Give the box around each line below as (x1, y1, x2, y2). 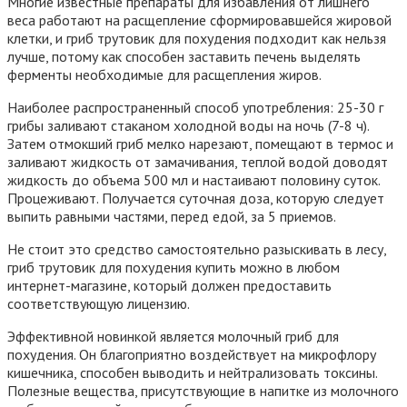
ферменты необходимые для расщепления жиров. (7, 65, 322, 84)
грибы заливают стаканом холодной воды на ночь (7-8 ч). (7, 115, 369, 134)
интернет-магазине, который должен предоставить (7, 275, 332, 294)
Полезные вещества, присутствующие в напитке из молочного (7, 381, 399, 400)
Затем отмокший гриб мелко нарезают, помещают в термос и (7, 134, 393, 153)
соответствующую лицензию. (7, 293, 190, 313)
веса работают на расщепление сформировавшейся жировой (7, 10, 392, 29)
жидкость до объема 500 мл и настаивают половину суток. (7, 170, 380, 189)
